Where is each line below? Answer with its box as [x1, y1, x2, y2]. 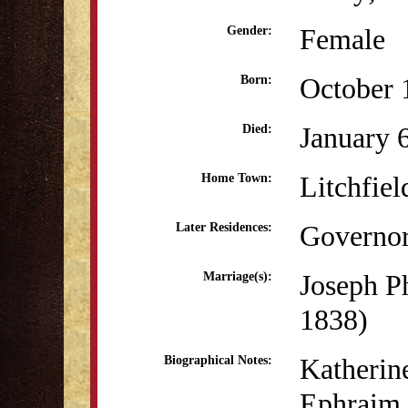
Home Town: [201, 171, 272, 185]
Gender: [227, 24, 272, 37]
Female [300, 23, 385, 56]
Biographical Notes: [164, 353, 272, 367]
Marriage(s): [203, 270, 272, 283]
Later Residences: [176, 220, 272, 234]
